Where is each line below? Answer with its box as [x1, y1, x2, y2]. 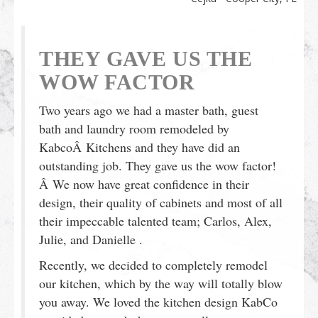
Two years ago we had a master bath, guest [39, 101, 258, 119]
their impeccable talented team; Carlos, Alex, [39, 212, 272, 229]
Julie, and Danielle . [39, 230, 143, 248]
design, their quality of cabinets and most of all [39, 193, 283, 211]
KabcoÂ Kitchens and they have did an [39, 138, 240, 155]
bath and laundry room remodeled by [39, 119, 229, 137]
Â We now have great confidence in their [39, 175, 249, 192]
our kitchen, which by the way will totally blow [39, 274, 283, 292]
